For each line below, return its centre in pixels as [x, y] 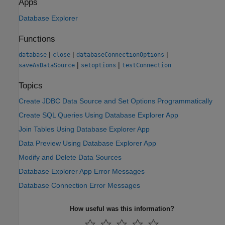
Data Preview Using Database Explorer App [87, 143]
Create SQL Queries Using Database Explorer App [98, 115]
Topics [31, 86]
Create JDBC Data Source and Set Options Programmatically [116, 101]
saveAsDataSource [47, 65]
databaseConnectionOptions [120, 55]
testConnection [147, 65]
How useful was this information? [122, 209]
